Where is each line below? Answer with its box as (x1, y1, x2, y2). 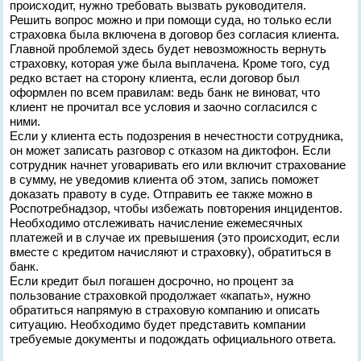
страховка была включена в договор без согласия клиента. (10, 27, 340, 41)
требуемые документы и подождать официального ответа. (10, 332, 337, 346)
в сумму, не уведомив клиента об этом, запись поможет (10, 172, 320, 186)
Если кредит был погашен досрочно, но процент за (10, 274, 294, 288)
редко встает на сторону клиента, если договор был (10, 71, 301, 85)
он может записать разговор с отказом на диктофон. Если (10, 143, 331, 157)
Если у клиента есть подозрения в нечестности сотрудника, (10, 129, 344, 143)
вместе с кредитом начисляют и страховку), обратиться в (10, 245, 332, 259)
